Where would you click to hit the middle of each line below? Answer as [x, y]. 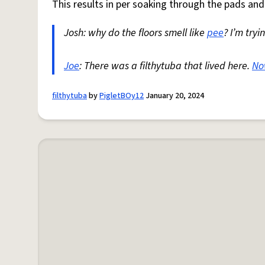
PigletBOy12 [122, 96]
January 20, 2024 [174, 96]
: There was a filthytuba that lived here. [166, 66]
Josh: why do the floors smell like [135, 33]
